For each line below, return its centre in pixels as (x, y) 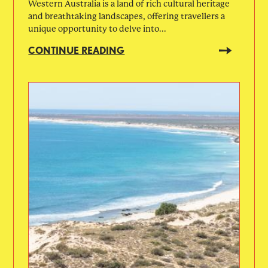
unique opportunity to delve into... (98, 28)
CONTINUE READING (77, 50)
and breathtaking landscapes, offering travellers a (127, 16)
